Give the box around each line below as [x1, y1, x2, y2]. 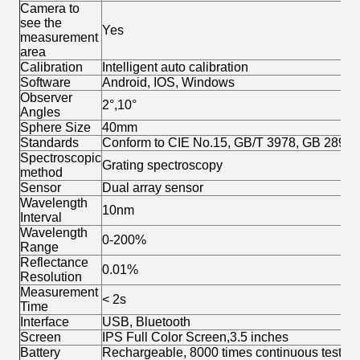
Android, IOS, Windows [102, 76, 235, 90]
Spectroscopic [20, 151, 101, 166]
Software [20, 76, 71, 90]
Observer [20, 91, 72, 105]
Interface [20, 315, 69, 329]
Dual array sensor [102, 181, 203, 195]
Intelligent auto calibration [102, 60, 248, 75]
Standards [20, 136, 79, 150]
